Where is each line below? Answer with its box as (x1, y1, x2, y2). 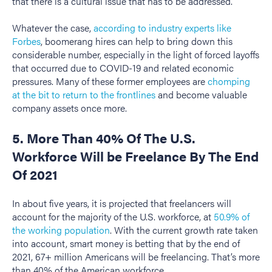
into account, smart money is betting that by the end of (12, 236, 240, 251)
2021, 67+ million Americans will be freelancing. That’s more (12, 250, 260, 264)
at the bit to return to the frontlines (12, 87, 155, 102)
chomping (208, 74, 250, 89)
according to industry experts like (93, 21, 231, 35)
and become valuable (155, 87, 247, 102)
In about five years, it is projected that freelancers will (12, 196, 231, 211)
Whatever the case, (12, 21, 93, 35)
